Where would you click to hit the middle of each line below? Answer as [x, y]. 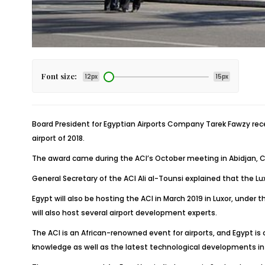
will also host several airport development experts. [124, 213]
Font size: [59, 76]
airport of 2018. [58, 138]
